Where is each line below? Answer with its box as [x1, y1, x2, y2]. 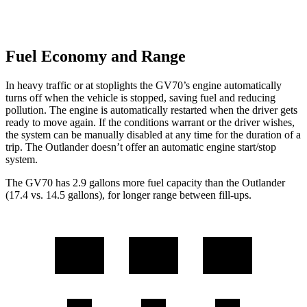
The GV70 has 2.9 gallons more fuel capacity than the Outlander [5, 176, 285, 188]
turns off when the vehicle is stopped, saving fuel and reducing [5, 91, 275, 103]
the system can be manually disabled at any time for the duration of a [5, 128, 301, 140]
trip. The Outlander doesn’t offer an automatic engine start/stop [5, 140, 276, 153]
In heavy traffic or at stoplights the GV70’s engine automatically [5, 79, 282, 91]
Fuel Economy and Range [5, 47, 186, 66]
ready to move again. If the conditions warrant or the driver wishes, [5, 116, 295, 128]
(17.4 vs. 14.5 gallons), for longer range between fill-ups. [5, 188, 251, 201]
